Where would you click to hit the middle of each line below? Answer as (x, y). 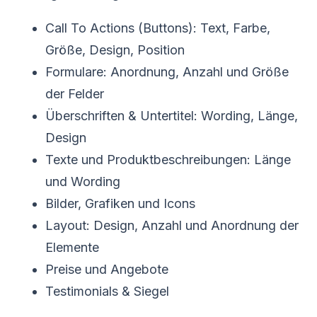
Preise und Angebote (107, 269)
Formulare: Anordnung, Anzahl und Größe (167, 71)
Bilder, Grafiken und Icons (120, 203)
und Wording (83, 181)
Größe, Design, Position (115, 50)
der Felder (75, 93)
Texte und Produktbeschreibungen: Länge (168, 159)
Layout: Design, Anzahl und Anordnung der (172, 225)
